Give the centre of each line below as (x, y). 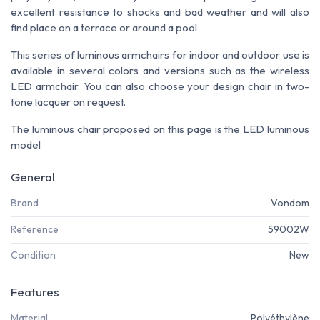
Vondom (290, 203)
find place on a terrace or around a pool (104, 28)
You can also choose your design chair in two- (196, 86)
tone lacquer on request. (68, 102)
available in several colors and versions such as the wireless (160, 71)
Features (35, 292)
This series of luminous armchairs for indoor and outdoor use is (160, 55)
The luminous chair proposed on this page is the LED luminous (160, 129)
